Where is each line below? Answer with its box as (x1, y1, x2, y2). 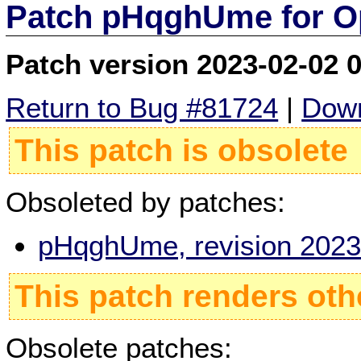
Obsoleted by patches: (6, 185, 286, 218)
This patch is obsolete (15, 133, 349, 168)
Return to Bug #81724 (6, 92, 279, 124)
